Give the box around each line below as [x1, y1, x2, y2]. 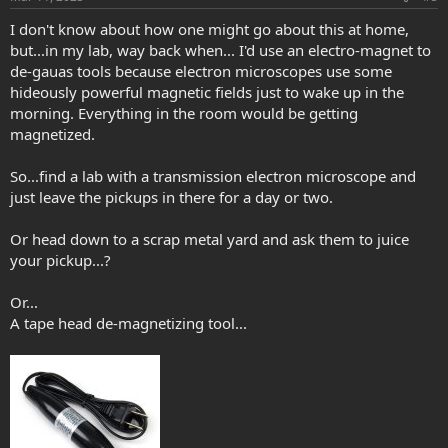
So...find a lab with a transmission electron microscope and [10, 166, 416, 187]
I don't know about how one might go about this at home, [10, 19, 409, 40]
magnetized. [10, 124, 95, 145]
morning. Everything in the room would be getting [10, 103, 358, 124]
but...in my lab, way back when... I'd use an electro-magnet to [10, 40, 431, 61]
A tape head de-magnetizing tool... [10, 313, 247, 334]
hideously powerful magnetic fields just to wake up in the [10, 82, 404, 103]
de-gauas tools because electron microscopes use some [10, 61, 392, 82]
